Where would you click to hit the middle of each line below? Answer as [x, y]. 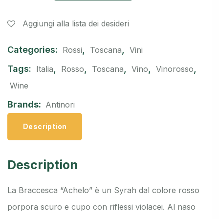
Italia [45, 69]
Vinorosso [175, 69]
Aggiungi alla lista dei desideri [76, 24]
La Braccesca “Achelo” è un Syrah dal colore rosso [103, 190]
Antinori [60, 105]
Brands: [25, 105]
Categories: [34, 50]
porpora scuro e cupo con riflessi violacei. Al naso [101, 207]
